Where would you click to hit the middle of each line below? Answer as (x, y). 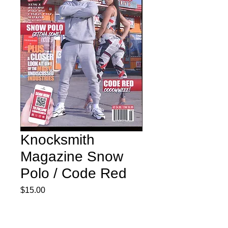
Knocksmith (58, 139)
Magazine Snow (72, 156)
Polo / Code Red (74, 173)
